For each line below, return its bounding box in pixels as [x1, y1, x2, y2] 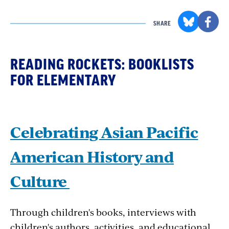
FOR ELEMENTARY [10, 73, 116, 88]
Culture [10, 170, 70, 192]
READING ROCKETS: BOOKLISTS [10, 57, 194, 72]
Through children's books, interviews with [10, 205, 196, 218]
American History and [10, 145, 174, 167]
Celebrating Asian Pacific [10, 121, 198, 143]
